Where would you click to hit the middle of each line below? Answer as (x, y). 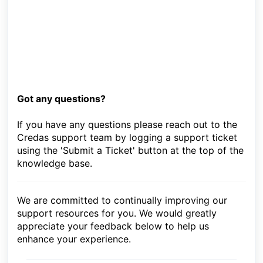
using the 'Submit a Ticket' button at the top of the (130, 151)
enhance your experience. (74, 239)
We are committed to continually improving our (122, 200)
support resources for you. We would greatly (117, 213)
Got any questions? (61, 99)
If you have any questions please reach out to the (127, 125)
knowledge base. (55, 163)
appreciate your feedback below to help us (113, 226)
